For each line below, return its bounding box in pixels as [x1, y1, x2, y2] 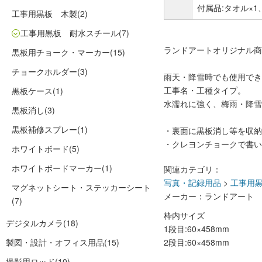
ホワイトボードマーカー [12, 162, 102, 174]
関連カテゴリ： [164, 163, 221, 175]
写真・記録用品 [164, 177, 221, 188]
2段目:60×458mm [164, 236, 229, 248]
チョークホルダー [12, 65, 77, 77]
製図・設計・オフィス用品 [6, 236, 104, 248]
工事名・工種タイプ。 [164, 84, 246, 96]
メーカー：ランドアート [164, 190, 254, 202]
